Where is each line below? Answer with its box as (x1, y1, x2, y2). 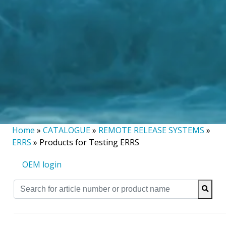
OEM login (22, 158, 62, 170)
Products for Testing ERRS (39, 136, 139, 148)
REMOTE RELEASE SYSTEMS (98, 124, 204, 136)
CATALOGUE (43, 124, 90, 136)
